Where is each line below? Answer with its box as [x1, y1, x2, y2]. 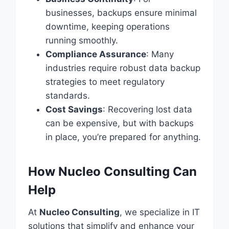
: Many [146, 49, 174, 59]
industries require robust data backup [45, 62, 200, 73]
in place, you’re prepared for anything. [45, 131, 201, 142]
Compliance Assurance [45, 49, 146, 59]
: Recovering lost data [102, 104, 192, 114]
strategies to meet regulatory [45, 76, 165, 87]
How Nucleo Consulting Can [28, 164, 197, 179]
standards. [45, 90, 90, 101]
